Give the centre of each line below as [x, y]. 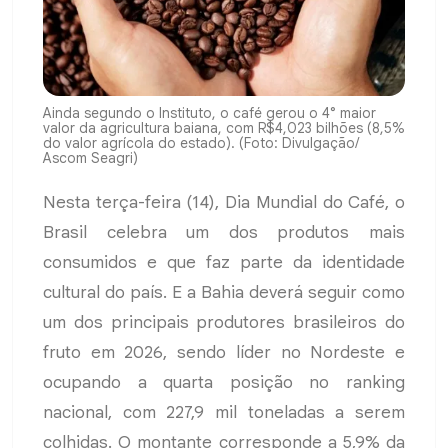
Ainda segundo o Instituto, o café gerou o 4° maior [209, 113]
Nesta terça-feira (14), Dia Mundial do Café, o [224, 203]
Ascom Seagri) [90, 158]
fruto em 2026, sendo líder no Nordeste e [224, 353]
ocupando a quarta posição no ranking [224, 383]
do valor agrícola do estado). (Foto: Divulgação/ [201, 143]
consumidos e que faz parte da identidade [224, 263]
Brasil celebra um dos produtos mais [224, 233]
